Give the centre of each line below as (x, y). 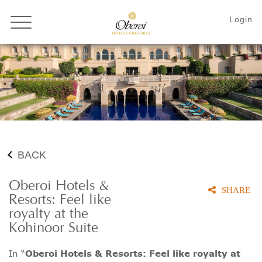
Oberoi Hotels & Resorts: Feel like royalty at (133, 254)
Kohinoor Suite (54, 229)
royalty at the (49, 215)
